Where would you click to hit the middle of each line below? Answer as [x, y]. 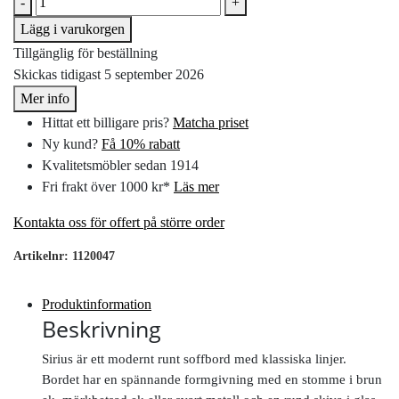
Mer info [45, 98]
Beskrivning [102, 329]
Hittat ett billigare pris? [107, 122]
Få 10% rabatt [141, 144]
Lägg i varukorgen [73, 29]
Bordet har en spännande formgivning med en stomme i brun [212, 379]
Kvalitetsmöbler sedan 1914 [120, 165]
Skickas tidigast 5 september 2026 [109, 74]
